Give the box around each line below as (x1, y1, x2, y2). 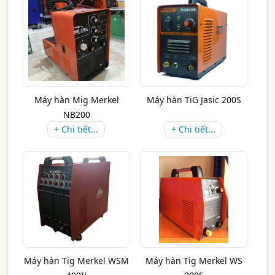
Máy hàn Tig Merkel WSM (24, 255, 129, 266)
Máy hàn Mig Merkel (34, 94, 119, 106)
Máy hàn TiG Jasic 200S (146, 94, 241, 106)
